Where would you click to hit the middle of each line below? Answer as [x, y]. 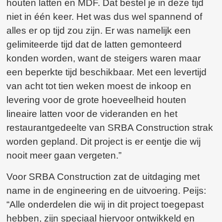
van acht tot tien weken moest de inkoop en [99, 86]
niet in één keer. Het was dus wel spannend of [105, 17]
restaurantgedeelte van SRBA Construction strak [110, 128]
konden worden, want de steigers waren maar [104, 58]
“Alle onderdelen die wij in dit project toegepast [105, 204]
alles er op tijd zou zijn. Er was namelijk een [99, 31]
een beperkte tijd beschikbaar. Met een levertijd [107, 72]
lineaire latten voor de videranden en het [92, 114]
